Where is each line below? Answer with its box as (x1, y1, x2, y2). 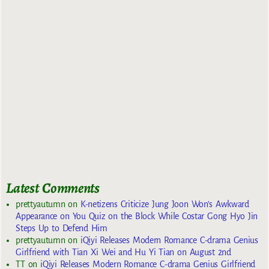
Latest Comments (6, 178, 100, 198)
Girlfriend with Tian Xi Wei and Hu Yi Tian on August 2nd (16, 247, 231, 258)
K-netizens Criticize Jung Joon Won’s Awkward (80, 199, 249, 210)
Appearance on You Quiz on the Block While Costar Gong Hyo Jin (16, 211, 258, 222)
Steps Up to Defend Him (16, 223, 107, 234)
